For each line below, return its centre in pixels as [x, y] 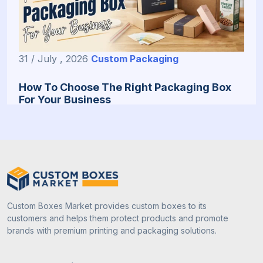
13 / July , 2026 [53, 246]
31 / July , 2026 [53, 58]
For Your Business [65, 99]
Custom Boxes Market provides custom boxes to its [107, 206]
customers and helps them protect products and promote [118, 218]
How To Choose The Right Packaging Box [125, 87]
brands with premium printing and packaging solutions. [112, 231]
